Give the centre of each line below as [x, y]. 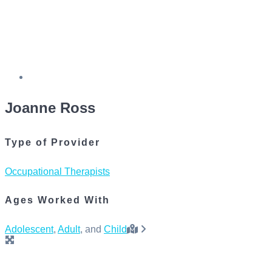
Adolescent [29, 229]
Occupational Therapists [57, 171]
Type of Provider [53, 142]
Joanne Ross [50, 108]
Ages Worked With [57, 200]
